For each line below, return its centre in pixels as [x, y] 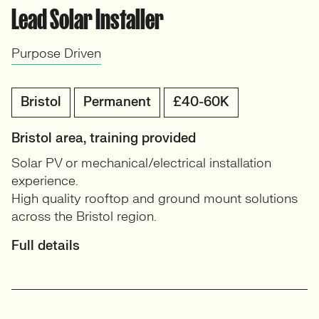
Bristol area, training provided [104, 138]
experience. [45, 181]
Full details [46, 246]
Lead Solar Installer [88, 19]
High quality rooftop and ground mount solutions [155, 199]
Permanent [117, 102]
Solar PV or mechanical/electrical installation [141, 163]
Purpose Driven [56, 54]
